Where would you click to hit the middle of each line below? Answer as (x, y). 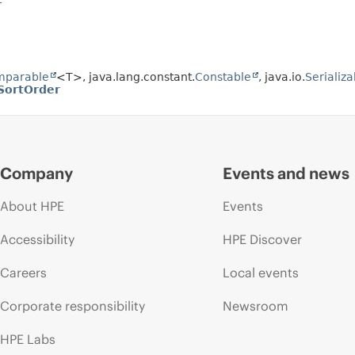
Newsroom (256, 306)
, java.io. (282, 77)
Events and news (286, 174)
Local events (261, 273)
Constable (223, 77)
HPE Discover (263, 240)
